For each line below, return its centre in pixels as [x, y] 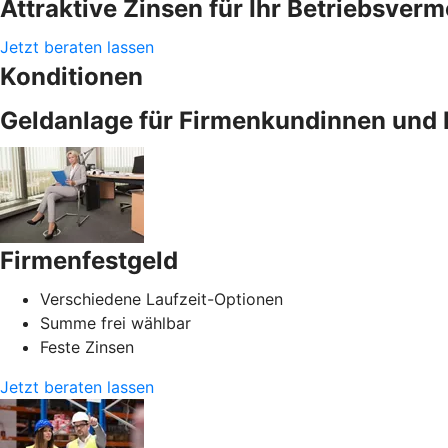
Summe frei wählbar [115, 322]
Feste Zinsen [87, 346]
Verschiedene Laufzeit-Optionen [161, 298]
